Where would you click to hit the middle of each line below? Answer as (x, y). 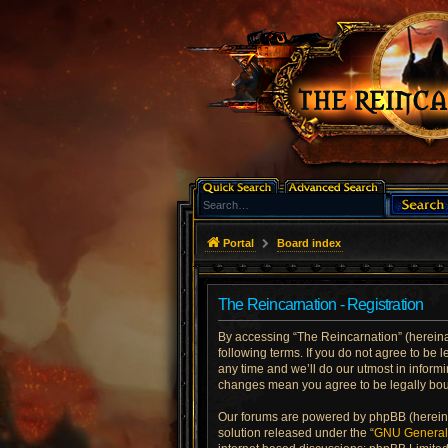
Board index (308, 243)
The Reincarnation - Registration (321, 304)
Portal (238, 243)
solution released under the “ (296, 433)
